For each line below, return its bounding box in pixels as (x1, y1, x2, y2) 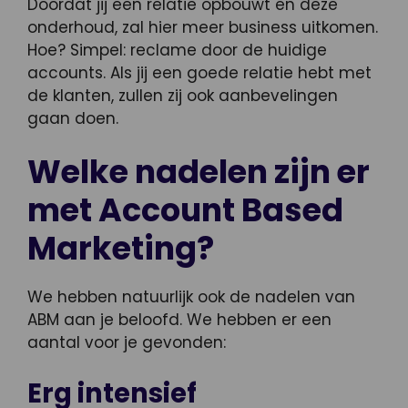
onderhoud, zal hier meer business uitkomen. (27, 15, 378, 38)
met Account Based (27, 188, 343, 233)
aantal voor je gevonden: (27, 331, 226, 354)
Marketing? (27, 226, 214, 271)
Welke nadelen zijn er (27, 149, 370, 195)
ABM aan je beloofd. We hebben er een (27, 309, 331, 331)
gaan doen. (27, 107, 118, 129)
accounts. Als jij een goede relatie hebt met (27, 61, 372, 84)
